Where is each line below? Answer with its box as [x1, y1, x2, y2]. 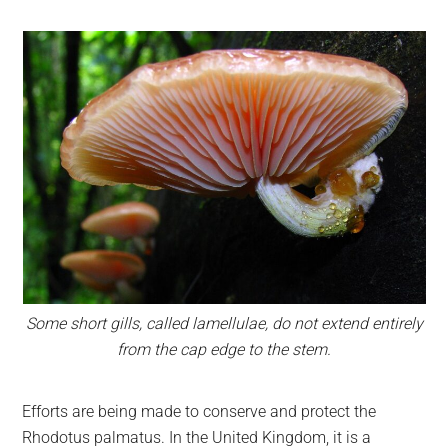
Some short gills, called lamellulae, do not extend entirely [25, 314, 423, 334]
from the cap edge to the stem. [117, 340, 331, 360]
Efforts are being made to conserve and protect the [22, 401, 377, 421]
